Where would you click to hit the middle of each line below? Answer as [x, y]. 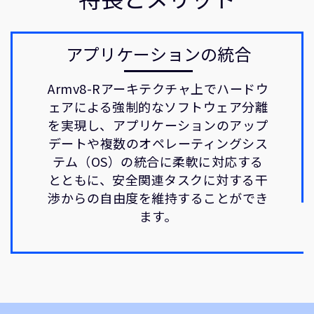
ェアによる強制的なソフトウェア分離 [158, 107]
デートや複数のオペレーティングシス [158, 143]
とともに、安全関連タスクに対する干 [158, 179]
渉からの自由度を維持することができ [158, 198]
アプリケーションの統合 [158, 54]
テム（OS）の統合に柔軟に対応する [158, 161]
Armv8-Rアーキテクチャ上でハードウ [158, 88]
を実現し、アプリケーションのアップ [158, 125]
